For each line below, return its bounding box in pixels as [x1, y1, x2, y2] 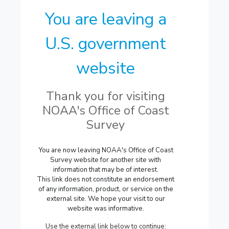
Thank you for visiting [46, 88, 165, 104]
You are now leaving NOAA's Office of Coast [38, 146, 173, 155]
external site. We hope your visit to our [46, 194, 165, 203]
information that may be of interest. [53, 165, 158, 174]
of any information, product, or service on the [38, 185, 173, 194]
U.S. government [45, 33, 166, 55]
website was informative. [67, 204, 144, 213]
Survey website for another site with [50, 155, 161, 165]
